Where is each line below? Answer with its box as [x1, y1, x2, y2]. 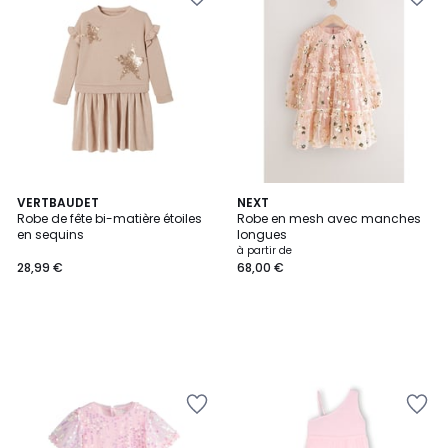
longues [237, 226, 287, 243]
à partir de [237, 243, 292, 258]
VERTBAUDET [17, 194, 99, 211]
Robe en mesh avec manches [237, 210, 421, 227]
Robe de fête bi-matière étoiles [17, 210, 202, 227]
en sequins [17, 226, 84, 243]
